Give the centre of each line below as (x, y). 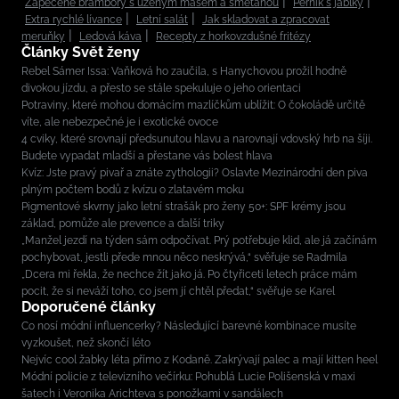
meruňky (43, 36)
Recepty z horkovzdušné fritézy (233, 36)
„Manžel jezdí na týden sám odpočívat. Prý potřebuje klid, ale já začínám (199, 240)
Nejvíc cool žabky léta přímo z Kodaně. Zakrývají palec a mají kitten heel (199, 359)
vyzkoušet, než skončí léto (86, 342)
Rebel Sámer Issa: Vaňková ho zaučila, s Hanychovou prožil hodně (184, 71)
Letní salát (162, 19)
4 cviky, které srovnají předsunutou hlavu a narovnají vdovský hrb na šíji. (197, 138)
